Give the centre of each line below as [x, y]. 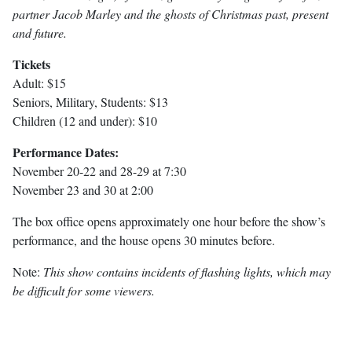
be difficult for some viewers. [84, 291]
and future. [40, 33]
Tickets [31, 64]
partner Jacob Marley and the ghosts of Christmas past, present [170, 14]
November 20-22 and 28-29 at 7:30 [99, 171]
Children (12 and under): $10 [85, 121]
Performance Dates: [66, 152]
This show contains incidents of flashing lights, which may [187, 272]
